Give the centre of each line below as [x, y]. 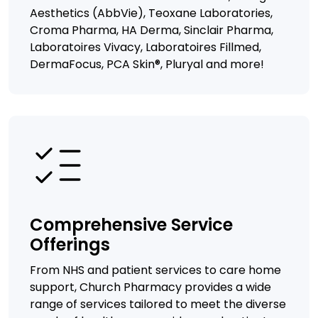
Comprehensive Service [131, 224]
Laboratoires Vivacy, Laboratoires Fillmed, [146, 47]
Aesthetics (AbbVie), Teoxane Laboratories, [151, 13]
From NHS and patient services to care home [155, 270]
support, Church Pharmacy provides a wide [150, 287]
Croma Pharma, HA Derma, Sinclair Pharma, [152, 30]
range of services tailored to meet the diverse [158, 304]
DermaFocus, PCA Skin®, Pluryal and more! [147, 64]
